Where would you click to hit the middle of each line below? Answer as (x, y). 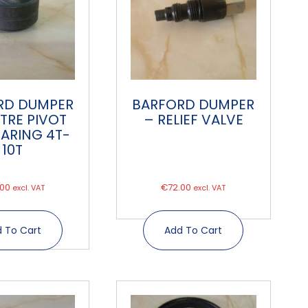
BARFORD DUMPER (194, 104)
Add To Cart (194, 231)
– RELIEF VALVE (193, 119)
